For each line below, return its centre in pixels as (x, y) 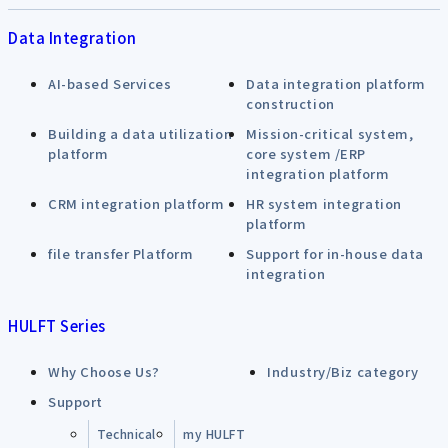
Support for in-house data (335, 253)
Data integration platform (336, 83)
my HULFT (214, 433)
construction (290, 103)
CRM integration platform (136, 203)
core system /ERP (306, 153)
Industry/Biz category (343, 371)
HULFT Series (57, 325)
